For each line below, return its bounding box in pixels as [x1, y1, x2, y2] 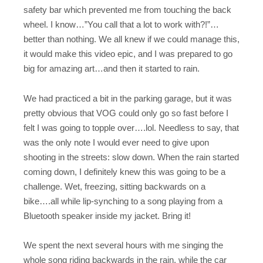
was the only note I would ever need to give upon [23, 137, 209, 147]
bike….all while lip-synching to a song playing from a [23, 195, 222, 206]
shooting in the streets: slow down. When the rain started [23, 151, 239, 162]
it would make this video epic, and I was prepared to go [23, 49, 232, 59]
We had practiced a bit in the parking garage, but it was [23, 93, 232, 103]
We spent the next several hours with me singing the [23, 240, 223, 251]
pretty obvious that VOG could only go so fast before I [23, 107, 228, 118]
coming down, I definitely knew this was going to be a [23, 166, 225, 177]
